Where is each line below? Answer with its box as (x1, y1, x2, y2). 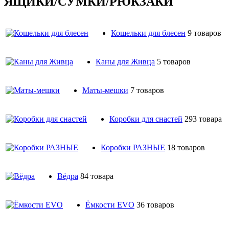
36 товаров (136, 200, 174, 209)
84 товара (80, 171, 113, 180)
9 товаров (188, 28, 221, 37)
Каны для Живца (96, 57, 155, 66)
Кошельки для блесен (111, 28, 186, 37)
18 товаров (167, 143, 205, 152)
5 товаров (157, 57, 191, 66)
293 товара (185, 114, 222, 123)
